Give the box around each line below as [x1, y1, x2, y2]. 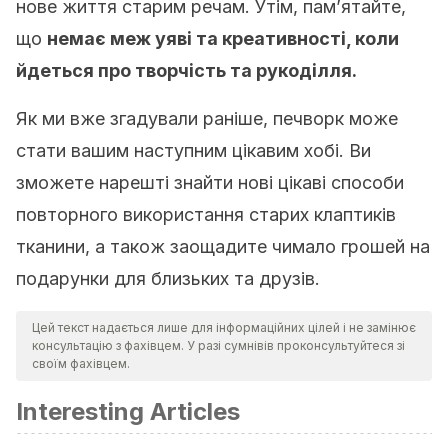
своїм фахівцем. [32, 356, 130, 371]
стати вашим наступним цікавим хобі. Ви [16, 140, 371, 161]
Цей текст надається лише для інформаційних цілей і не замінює [32, 320, 416, 335]
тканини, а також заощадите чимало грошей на [16, 236, 430, 257]
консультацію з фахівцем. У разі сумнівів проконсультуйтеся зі [32, 338, 405, 353]
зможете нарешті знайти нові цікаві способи [16, 172, 404, 193]
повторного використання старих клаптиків [16, 204, 396, 225]
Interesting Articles [16, 397, 240, 426]
